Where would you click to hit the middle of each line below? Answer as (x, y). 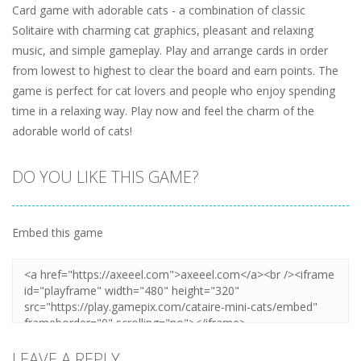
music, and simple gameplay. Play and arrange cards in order (170, 50)
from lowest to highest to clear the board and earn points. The (175, 70)
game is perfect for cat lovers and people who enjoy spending (174, 90)
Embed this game (58, 232)
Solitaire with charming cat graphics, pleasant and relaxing (163, 30)
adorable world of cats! (72, 131)
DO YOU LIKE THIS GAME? (106, 176)
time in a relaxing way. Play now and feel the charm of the (163, 110)
